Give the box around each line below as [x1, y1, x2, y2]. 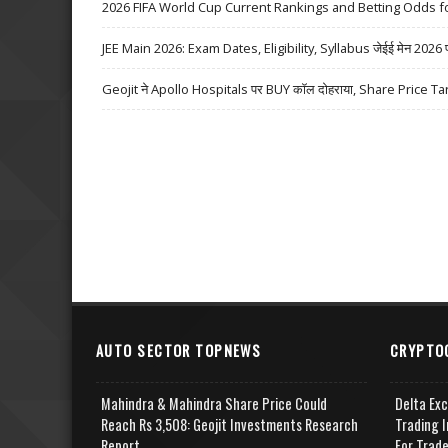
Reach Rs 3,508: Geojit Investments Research [101, 413, 358, 435]
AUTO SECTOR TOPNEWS [96, 339, 262, 361]
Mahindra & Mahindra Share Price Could [101, 392, 327, 414]
